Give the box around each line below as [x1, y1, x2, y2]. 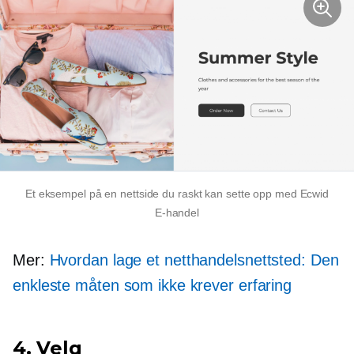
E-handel [154, 205, 200, 219]
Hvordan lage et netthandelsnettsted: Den [49, 250, 339, 269]
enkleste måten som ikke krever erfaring [13, 276, 292, 294]
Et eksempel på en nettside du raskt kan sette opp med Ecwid [24, 186, 330, 200]
